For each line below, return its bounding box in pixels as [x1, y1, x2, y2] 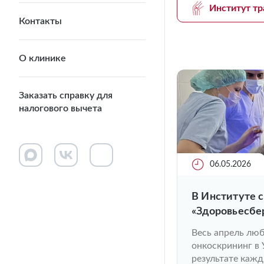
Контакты [19, 16, 62, 26]
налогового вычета [19, 103, 102, 113]
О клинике [19, 53, 66, 63]
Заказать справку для [19, 90, 113, 100]
